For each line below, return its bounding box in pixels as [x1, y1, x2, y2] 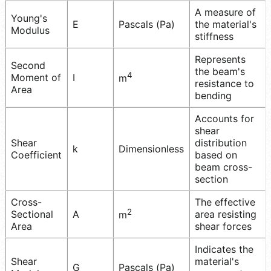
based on [195, 148, 237, 161]
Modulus [11, 24, 50, 36]
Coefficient [11, 148, 62, 161]
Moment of [11, 71, 61, 83]
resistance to [195, 77, 254, 90]
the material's [195, 18, 256, 30]
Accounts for [195, 112, 254, 125]
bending [195, 89, 232, 102]
